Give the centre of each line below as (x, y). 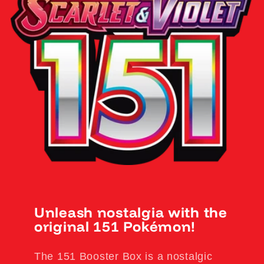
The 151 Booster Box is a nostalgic (123, 256)
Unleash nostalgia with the (131, 212)
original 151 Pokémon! (115, 226)
